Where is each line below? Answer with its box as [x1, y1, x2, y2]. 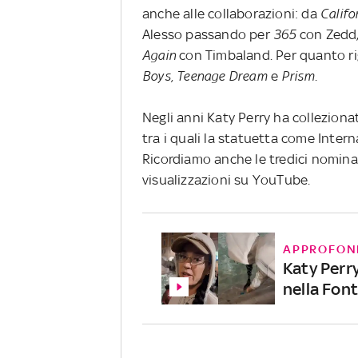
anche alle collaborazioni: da [142, 5, 320, 22]
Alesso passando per [142, 26, 273, 42]
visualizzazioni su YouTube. [142, 171, 311, 188]
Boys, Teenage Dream [142, 67, 271, 84]
